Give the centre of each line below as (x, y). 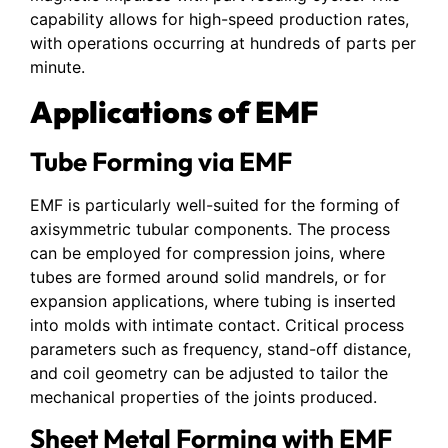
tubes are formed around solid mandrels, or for (208, 276)
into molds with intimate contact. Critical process (217, 324)
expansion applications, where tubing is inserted (213, 300)
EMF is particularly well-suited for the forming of (215, 204)
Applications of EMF (174, 111)
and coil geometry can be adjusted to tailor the (209, 372)
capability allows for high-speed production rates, (219, 19)
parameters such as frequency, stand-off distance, (220, 348)
